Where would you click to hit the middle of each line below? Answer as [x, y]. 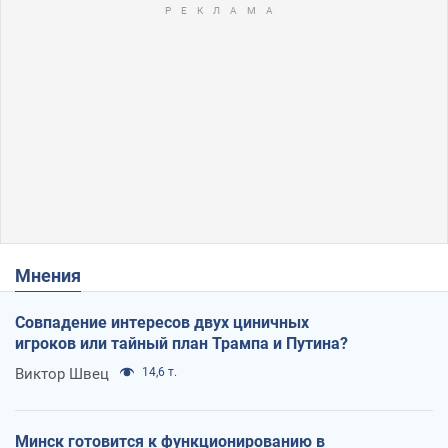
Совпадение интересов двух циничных [162, 322]
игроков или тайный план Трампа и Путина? [181, 343]
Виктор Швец [62, 373]
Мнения [56, 275]
